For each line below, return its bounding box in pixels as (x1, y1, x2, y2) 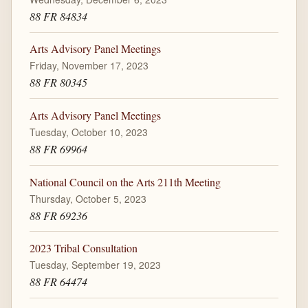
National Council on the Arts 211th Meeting (29, 174, 221, 189)
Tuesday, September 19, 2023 (29, 258, 161, 272)
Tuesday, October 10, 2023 (29, 125, 148, 140)
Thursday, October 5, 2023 (29, 191, 146, 206)
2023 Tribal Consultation (29, 241, 137, 256)
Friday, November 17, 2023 (29, 58, 148, 73)
